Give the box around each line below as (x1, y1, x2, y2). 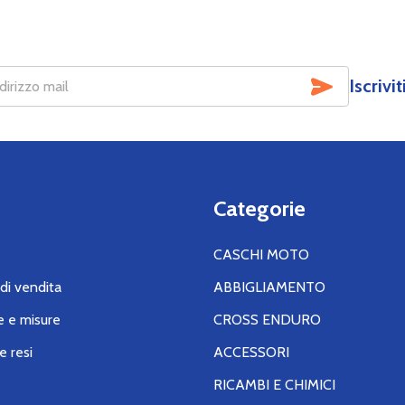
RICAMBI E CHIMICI (213, 375, 335, 393)
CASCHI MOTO (213, 245, 309, 263)
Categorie (213, 194, 306, 221)
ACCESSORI (213, 343, 289, 361)
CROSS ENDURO (213, 310, 321, 328)
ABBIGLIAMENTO (213, 278, 325, 296)
